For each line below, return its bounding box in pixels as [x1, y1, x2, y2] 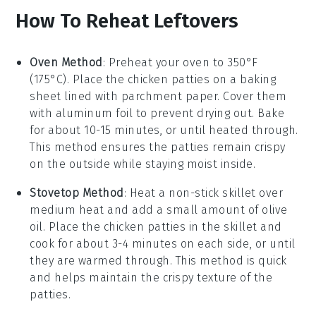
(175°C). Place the [30, 72, 128, 86]
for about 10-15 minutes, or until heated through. [30, 123, 298, 137]
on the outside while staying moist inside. [30, 157, 256, 171]
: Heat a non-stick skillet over [123, 186, 284, 200]
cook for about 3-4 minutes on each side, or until [30, 236, 296, 250]
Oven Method [30, 55, 103, 69]
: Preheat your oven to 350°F [102, 55, 258, 69]
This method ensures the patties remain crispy [30, 140, 286, 154]
